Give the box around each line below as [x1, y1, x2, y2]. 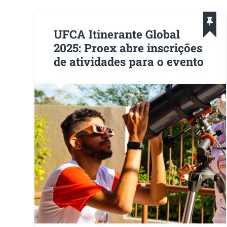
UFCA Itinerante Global [54, 26, 180, 42]
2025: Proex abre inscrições [54, 40, 203, 55]
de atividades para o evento [54, 53, 204, 69]
